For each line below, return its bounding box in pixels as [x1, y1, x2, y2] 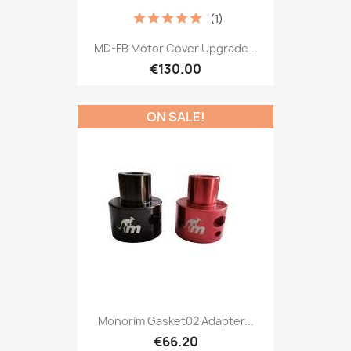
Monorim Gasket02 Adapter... [97, 313, 254, 329]
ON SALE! [146, 108, 205, 126]
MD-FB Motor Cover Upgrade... [93, 40, 258, 56]
